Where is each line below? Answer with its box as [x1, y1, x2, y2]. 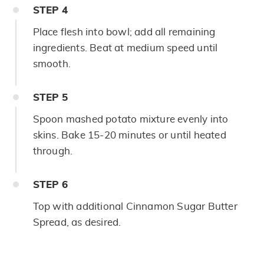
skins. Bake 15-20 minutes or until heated [32, 130, 226, 140]
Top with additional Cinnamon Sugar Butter [32, 201, 237, 212]
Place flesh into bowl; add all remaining [32, 27, 216, 37]
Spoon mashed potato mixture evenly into [32, 114, 229, 124]
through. [32, 146, 73, 156]
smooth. [32, 58, 71, 69]
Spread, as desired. [32, 217, 121, 227]
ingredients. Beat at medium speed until [32, 42, 218, 53]
